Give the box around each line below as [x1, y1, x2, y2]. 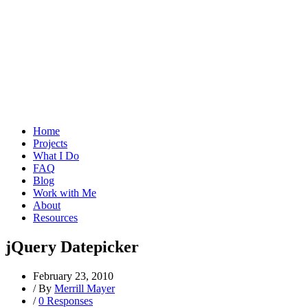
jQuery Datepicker [5, 237, 139, 256]
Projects [33, 137, 67, 149]
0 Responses [38, 294, 93, 307]
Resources [33, 212, 78, 223]
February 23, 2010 [33, 269, 113, 282]
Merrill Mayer [54, 282, 115, 294]
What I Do [33, 150, 79, 162]
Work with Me [33, 187, 96, 199]
